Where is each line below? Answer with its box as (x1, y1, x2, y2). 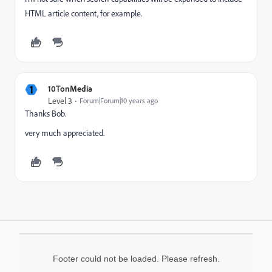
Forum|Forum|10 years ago (80, 96, 158, 105)
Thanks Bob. (25, 108, 66, 119)
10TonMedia (48, 83, 92, 93)
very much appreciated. (25, 127, 104, 138)
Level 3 (48, 95, 72, 106)
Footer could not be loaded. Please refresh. (52, 254, 220, 263)
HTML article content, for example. (25, 8, 142, 19)
